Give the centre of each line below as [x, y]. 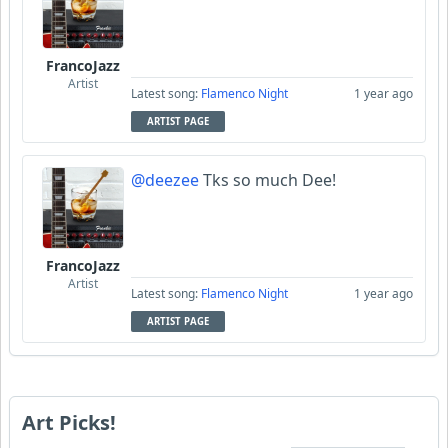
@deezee [165, 180]
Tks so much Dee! [267, 180]
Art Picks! [69, 423]
